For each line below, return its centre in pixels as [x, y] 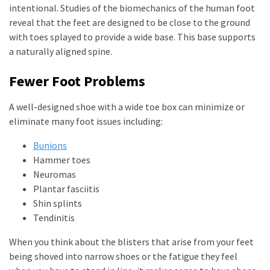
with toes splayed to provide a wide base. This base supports [132, 37]
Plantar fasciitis [66, 189]
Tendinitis [54, 218]
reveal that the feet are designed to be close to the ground [130, 22]
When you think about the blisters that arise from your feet [131, 242]
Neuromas [55, 174]
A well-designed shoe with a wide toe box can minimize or [127, 107]
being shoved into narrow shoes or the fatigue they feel [123, 256]
